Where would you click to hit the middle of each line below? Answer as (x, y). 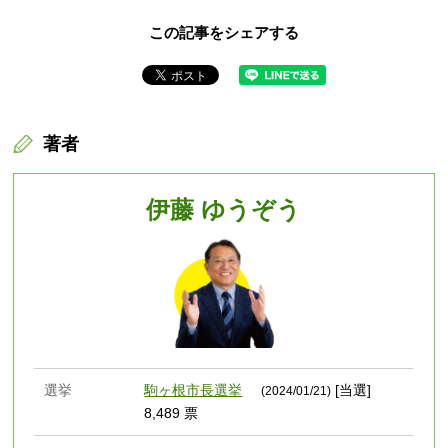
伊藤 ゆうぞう (224, 209)
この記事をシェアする (224, 32)
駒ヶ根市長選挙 (193, 390)
